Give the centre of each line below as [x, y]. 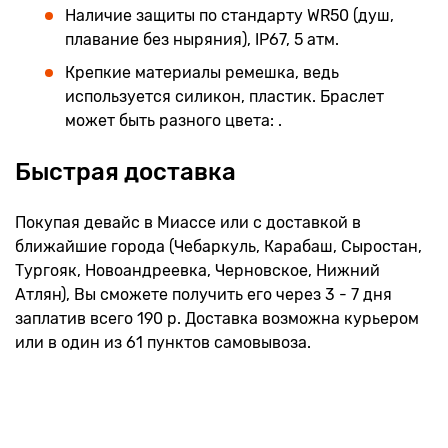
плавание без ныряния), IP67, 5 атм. [202, 39]
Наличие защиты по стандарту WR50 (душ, [229, 15]
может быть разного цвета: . [173, 121]
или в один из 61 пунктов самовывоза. [165, 342]
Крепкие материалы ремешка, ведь [202, 73]
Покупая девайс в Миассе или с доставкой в [188, 222]
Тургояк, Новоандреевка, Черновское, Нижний [197, 270]
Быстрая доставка [125, 171]
